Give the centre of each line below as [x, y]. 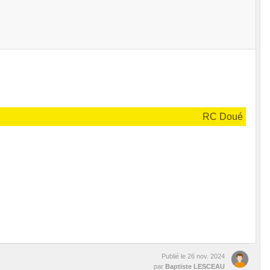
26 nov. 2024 [206, 256]
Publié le [174, 256]
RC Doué [222, 117]
